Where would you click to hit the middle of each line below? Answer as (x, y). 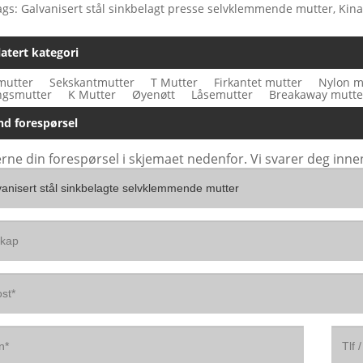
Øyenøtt (154, 94)
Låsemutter (222, 94)
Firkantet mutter (258, 82)
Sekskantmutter (92, 82)
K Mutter (92, 94)
